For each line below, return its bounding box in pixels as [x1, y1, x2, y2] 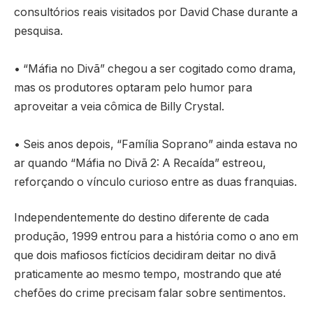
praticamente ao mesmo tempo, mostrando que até [14, 268, 282, 282]
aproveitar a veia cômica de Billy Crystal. [14, 99, 224, 113]
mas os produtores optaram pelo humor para [14, 80, 252, 94]
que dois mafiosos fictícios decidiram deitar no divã [14, 249, 276, 263]
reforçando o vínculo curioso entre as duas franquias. [14, 175, 297, 189]
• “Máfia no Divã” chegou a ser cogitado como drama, [14, 61, 296, 75]
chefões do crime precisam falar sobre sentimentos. [14, 286, 286, 300]
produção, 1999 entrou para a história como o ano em [14, 230, 298, 244]
